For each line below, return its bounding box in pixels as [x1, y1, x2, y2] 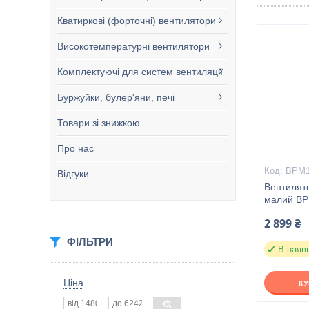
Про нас [57, 143, 94, 154]
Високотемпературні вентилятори [57, 41, 210, 52]
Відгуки [57, 168, 89, 179]
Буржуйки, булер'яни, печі [57, 92, 175, 103]
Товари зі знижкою [57, 117, 140, 128]
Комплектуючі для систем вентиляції [57, 66, 223, 77]
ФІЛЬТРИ [67, 236, 113, 248]
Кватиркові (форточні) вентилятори [57, 15, 216, 26]
